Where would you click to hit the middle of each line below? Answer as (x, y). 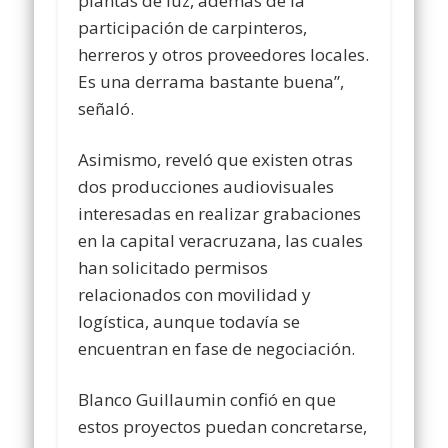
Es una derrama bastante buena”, (211, 81)
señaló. (106, 108)
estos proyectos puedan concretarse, (223, 426)
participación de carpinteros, (193, 27)
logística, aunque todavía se (189, 321)
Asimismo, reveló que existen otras (216, 159)
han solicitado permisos (173, 267)
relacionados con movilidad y (195, 294)
